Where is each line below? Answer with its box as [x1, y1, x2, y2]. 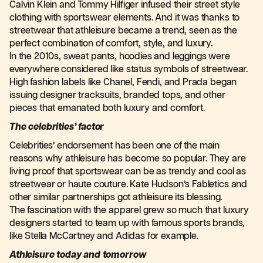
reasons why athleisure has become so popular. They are [9, 154, 246, 164]
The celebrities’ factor [9, 122, 104, 132]
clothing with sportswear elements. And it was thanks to [9, 13, 240, 23]
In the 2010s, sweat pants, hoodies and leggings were [9, 52, 230, 62]
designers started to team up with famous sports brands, [9, 218, 245, 228]
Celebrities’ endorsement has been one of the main [9, 141, 220, 151]
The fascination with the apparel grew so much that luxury [9, 205, 249, 215]
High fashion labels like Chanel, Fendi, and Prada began [9, 77, 237, 87]
